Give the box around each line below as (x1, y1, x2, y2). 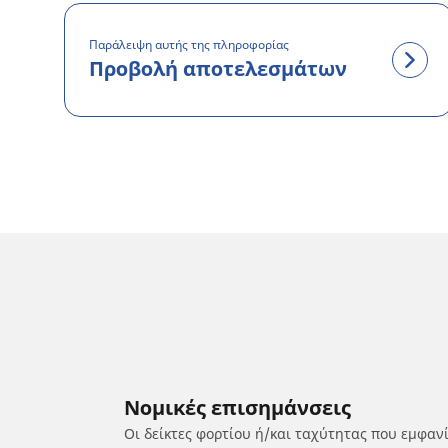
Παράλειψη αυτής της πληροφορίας (89, 35, 289, 53)
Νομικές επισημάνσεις (124, 393, 351, 421)
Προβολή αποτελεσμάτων (89, 54, 347, 82)
